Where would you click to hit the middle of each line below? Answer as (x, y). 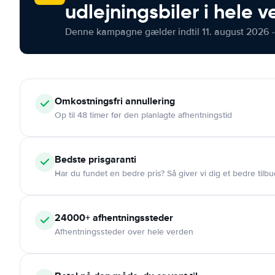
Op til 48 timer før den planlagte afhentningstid (143, 115)
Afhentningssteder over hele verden (124, 232)
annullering (149, 101)
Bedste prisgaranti (95, 159)
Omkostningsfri (89, 101)
